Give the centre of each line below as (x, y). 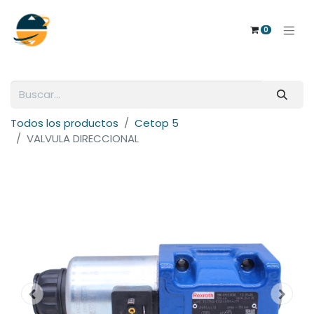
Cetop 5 (157, 123)
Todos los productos (64, 123)
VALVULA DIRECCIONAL (83, 138)
